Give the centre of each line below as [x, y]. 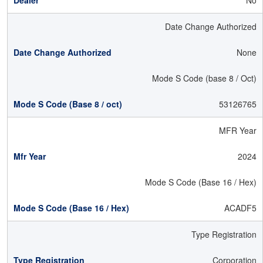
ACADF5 [240, 208]
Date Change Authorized [211, 26]
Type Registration [224, 234]
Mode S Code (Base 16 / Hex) [201, 182]
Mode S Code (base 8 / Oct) [204, 78]
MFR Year [238, 130]
